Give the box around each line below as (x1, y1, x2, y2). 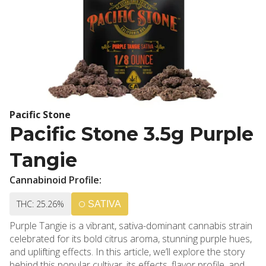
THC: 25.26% (17, 198, 64, 210)
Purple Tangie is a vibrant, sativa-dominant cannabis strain (9, 219, 252, 232)
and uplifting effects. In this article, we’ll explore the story (9, 245, 245, 258)
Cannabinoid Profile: (9, 173, 102, 186)
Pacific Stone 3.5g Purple (9, 122, 254, 145)
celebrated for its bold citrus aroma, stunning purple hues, (9, 232, 252, 245)
